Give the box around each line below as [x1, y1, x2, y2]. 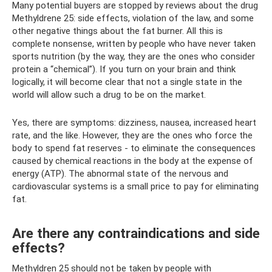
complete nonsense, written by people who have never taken [12, 38, 256, 49]
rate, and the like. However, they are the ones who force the [12, 129, 253, 141]
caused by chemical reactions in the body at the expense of [12, 155, 253, 166]
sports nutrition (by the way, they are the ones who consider [12, 50, 255, 62]
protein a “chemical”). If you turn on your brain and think [12, 63, 236, 75]
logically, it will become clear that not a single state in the [12, 76, 242, 87]
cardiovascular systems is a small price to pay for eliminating [12, 180, 259, 192]
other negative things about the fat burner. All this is [12, 25, 223, 36]
